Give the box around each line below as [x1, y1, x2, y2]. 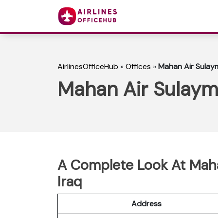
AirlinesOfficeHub [57, 61, 118, 72]
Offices [126, 61, 151, 72]
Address [131, 198, 162, 209]
